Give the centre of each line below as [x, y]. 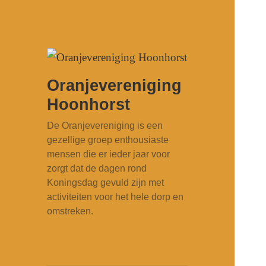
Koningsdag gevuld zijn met [106, 183]
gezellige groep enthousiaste [108, 140]
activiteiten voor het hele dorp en [115, 197]
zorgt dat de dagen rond [97, 169]
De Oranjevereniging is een [105, 126]
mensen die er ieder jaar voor [109, 154]
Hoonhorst [89, 105]
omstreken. [70, 211]
